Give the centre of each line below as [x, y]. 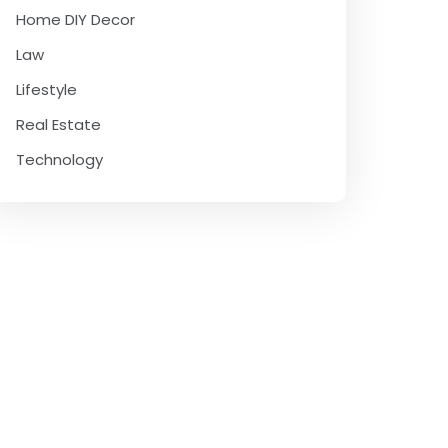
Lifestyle [46, 89]
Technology [59, 159]
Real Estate [58, 124]
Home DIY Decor [75, 19]
